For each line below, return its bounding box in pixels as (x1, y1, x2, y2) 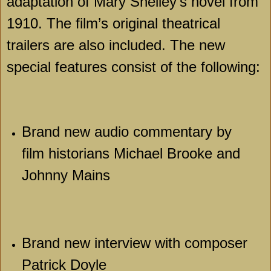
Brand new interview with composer (21, 235, 247, 252)
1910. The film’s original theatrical (7, 15, 220, 31)
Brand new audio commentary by (21, 123, 232, 140)
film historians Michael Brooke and (21, 145, 240, 162)
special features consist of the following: (7, 58, 260, 75)
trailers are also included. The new (7, 36, 225, 53)
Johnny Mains (21, 167, 110, 184)
